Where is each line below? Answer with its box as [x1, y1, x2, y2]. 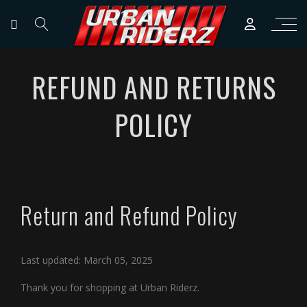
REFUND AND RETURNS [31, 66, 276, 108]
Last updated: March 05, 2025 [21, 253, 153, 267]
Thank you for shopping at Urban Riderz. [21, 280, 199, 294]
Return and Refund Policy [21, 197, 238, 232]
